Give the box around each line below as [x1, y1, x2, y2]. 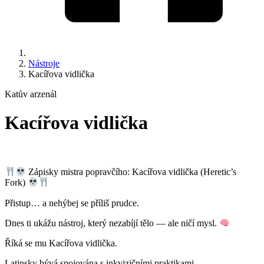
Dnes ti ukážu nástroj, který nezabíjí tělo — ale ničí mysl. [5, 218, 219, 229]
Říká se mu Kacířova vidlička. [5, 238, 120, 249]
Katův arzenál [5, 89, 57, 99]
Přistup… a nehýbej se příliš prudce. [5, 197, 141, 208]
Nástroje [28, 58, 60, 68]
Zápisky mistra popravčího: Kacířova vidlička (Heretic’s [26, 167, 237, 177]
